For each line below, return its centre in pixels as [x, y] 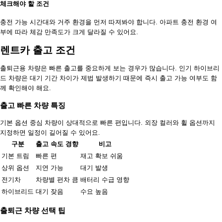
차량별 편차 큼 [57, 180]
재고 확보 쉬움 [102, 156]
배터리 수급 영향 [105, 180]
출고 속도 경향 [57, 144]
